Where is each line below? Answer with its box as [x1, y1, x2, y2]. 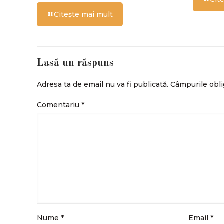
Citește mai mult [54, 9, 113, 19]
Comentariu [37, 100, 81, 109]
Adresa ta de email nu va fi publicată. [37, 79, 168, 89]
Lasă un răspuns [37, 57, 114, 68]
